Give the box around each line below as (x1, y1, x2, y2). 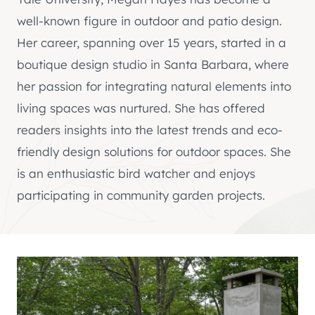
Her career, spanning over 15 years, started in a (17, 34, 286, 50)
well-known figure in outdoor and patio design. (17, 13, 282, 28)
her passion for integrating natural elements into (17, 78, 291, 94)
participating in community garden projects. (17, 187, 265, 202)
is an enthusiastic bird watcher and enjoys (17, 165, 255, 181)
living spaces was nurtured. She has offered (17, 100, 265, 115)
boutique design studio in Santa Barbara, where (17, 56, 289, 72)
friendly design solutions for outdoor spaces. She (17, 143, 291, 159)
